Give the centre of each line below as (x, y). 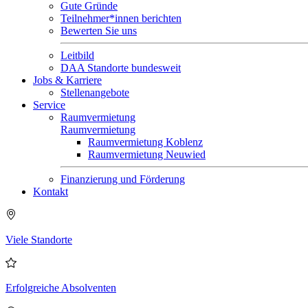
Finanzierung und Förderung (123, 179)
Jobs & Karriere (67, 80)
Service (49, 105)
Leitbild (77, 55)
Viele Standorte (39, 240)
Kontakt (51, 191)
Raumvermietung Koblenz (145, 142)
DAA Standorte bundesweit (121, 68)
